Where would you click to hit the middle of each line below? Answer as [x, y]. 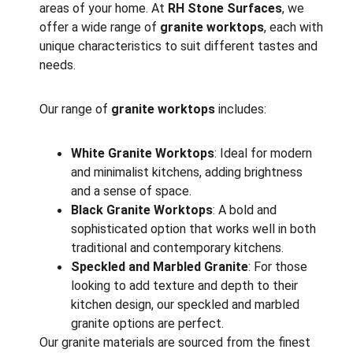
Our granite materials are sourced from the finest [177, 342]
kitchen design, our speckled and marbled [187, 305]
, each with [295, 27]
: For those [280, 267]
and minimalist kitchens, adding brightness [189, 172]
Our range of [76, 109]
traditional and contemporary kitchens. [178, 248]
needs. [58, 65]
